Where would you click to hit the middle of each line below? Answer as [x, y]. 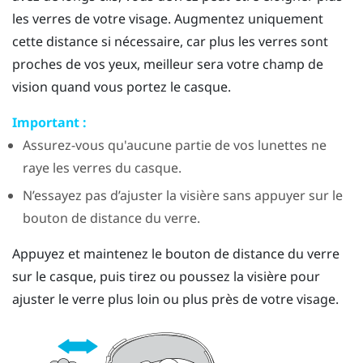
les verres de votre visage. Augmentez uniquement [168, 18]
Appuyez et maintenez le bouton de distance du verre [176, 254]
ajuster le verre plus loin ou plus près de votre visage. [175, 299]
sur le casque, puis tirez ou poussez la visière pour [166, 277]
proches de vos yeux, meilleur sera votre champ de [168, 64]
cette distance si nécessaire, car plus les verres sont [170, 41]
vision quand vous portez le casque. [122, 86]
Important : [49, 122]
